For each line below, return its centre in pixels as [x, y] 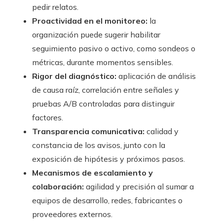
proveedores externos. [72, 214]
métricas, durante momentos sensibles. [103, 62]
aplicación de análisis [156, 76]
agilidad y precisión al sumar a [139, 186]
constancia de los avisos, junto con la [99, 145]
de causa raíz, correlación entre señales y [106, 90]
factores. [48, 117]
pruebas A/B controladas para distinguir [103, 103]
